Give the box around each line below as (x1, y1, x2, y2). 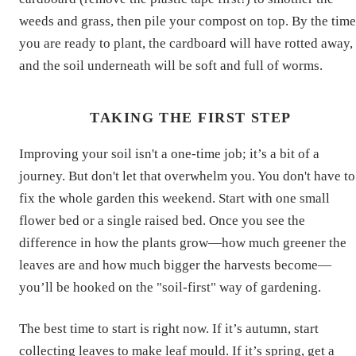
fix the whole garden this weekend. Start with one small (19, 190, 330, 206)
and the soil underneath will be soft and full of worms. (19, 57, 323, 73)
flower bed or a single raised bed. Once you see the (19, 212, 305, 228)
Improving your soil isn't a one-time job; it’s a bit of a (19, 145, 319, 161)
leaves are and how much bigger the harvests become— (19, 257, 331, 273)
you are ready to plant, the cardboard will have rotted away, (19, 35, 353, 51)
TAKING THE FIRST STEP (90, 109, 292, 126)
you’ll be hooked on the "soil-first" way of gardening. (19, 279, 321, 295)
